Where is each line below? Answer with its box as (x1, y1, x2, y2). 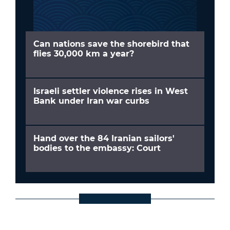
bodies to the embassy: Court (33, 143, 161, 153)
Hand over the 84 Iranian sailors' (33, 133, 175, 143)
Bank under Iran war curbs (33, 96, 149, 106)
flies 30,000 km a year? (33, 49, 134, 59)
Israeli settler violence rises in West (33, 86, 188, 96)
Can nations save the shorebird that (33, 39, 189, 49)
